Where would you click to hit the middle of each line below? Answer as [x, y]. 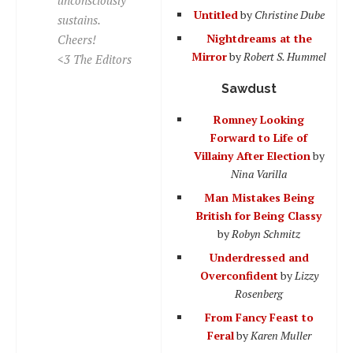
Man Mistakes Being [259, 197]
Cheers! [77, 39]
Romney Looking [259, 119]
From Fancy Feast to [259, 317]
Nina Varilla [259, 173]
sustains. [79, 19]
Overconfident [239, 275]
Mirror [209, 56]
